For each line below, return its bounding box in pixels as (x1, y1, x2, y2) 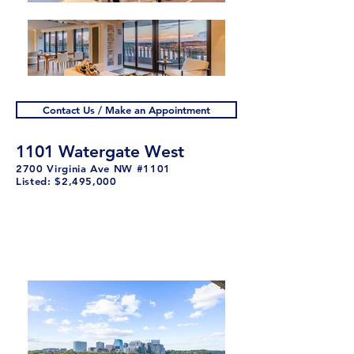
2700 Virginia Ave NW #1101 (16, 162, 171, 175)
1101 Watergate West (16, 141, 184, 161)
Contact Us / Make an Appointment (43, 104, 210, 116)
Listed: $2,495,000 (16, 175, 121, 187)
